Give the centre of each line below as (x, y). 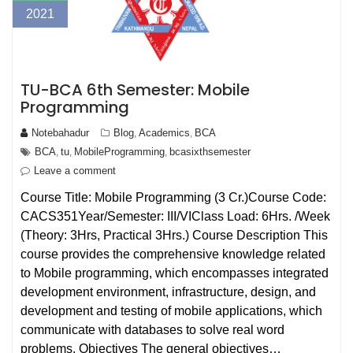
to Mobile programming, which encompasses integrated (175, 273)
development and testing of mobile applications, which (171, 310)
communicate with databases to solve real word (152, 329)
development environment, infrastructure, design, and (168, 292)
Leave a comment (75, 170)
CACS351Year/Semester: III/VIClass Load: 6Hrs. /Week (175, 216)
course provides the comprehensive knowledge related (173, 254)
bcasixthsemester (210, 151)
